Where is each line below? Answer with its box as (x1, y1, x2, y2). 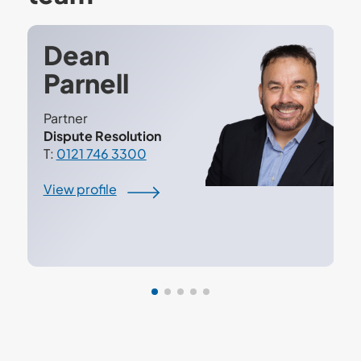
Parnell (43, 67, 129, 99)
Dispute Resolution (43, 127, 164, 144)
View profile (43, 180, 117, 197)
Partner (43, 110, 88, 127)
